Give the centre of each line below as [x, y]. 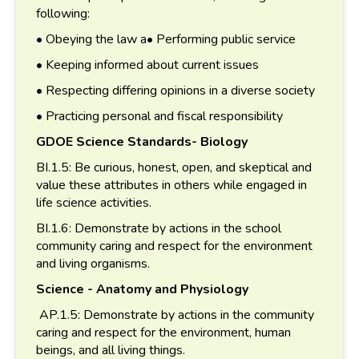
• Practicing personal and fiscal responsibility [159, 116]
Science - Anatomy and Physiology [142, 289]
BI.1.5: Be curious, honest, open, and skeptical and [174, 167]
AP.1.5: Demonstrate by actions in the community [175, 315]
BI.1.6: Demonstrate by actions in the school [159, 228]
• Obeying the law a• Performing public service [166, 39]
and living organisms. [93, 263]
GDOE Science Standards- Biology [142, 141]
